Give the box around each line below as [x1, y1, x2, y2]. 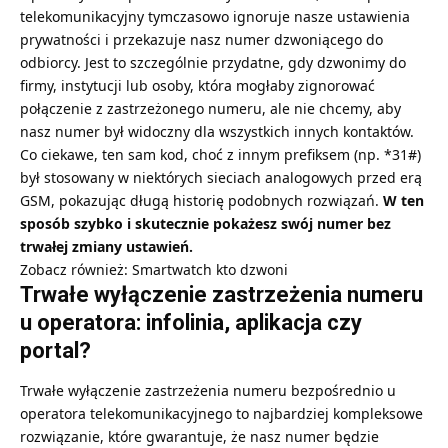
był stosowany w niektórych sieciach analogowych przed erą [20, 167, 422, 187]
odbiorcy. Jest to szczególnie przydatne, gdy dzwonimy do [20, 52, 406, 72]
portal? [20, 337, 91, 363]
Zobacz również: [20, 259, 132, 279]
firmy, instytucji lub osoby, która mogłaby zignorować [20, 75, 375, 95]
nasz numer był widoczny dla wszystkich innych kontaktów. [20, 121, 414, 141]
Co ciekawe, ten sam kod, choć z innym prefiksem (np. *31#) [20, 144, 421, 164]
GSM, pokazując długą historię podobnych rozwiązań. [20, 190, 383, 210]
